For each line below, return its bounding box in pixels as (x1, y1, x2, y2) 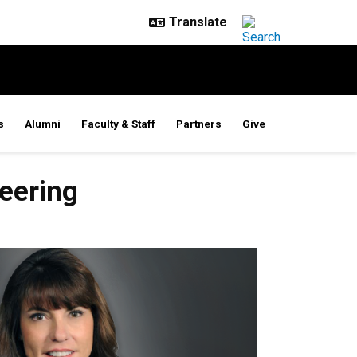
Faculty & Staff (81, 117, 155, 130)
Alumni (25, 117, 61, 130)
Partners (176, 117, 222, 130)
